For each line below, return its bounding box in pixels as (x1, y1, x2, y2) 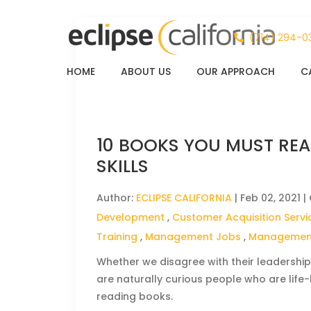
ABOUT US (121, 65, 171, 78)
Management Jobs (145, 230, 242, 244)
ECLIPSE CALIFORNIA (136, 191, 233, 205)
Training (96, 230, 138, 244)
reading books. (96, 289, 174, 303)
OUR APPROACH (196, 65, 275, 78)
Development (96, 210, 165, 224)
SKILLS (96, 154, 149, 178)
